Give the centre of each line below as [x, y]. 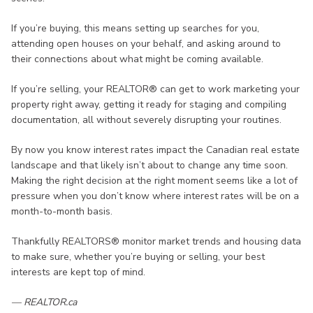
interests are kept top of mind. [78, 272]
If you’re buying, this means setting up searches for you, [135, 29]
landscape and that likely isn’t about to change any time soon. [150, 166]
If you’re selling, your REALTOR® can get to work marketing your [155, 89]
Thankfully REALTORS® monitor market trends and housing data [156, 242]
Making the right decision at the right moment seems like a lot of [154, 181]
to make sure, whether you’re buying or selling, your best [138, 257]
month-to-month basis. [62, 212]
